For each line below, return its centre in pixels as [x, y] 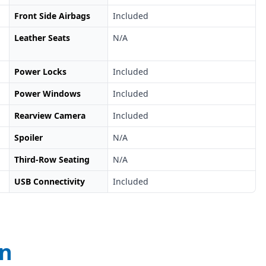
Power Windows [47, 94]
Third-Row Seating [52, 160]
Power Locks [40, 72]
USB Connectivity [49, 182]
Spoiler [28, 138]
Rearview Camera [50, 116]
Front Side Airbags [52, 16]
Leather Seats [42, 38]
